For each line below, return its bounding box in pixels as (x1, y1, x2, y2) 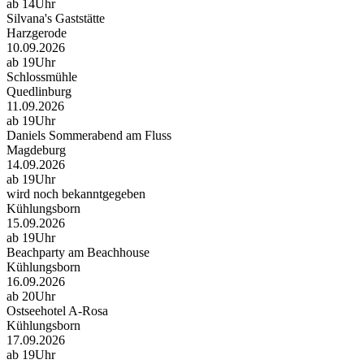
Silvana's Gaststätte (6, 11, 105, 26)
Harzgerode (6, 26, 67, 41)
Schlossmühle (6, 70, 77, 84)
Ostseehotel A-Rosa (6, 304, 108, 318)
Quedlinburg (6, 84, 71, 99)
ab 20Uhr (6, 289, 55, 304)
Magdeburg (6, 143, 66, 158)
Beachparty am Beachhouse (6, 245, 149, 260)
